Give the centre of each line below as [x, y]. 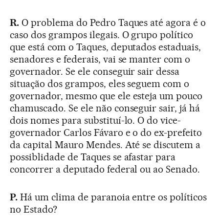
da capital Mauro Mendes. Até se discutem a [105, 145]
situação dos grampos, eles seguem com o [100, 84]
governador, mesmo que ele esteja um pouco [106, 96]
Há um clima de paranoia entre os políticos [113, 197]
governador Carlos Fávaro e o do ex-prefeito [106, 133]
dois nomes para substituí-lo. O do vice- [96, 120]
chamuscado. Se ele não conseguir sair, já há [105, 108]
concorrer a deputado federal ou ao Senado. [105, 169]
